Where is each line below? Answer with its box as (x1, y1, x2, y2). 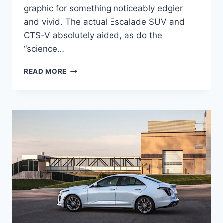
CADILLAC (66, 86, 104, 94)
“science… (24, 44, 64, 54)
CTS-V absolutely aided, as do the (24, 30, 162, 41)
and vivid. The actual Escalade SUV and (24, 17, 185, 27)
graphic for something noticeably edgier (24, 3, 183, 14)
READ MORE (24, 67, 67, 76)
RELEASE (66, 117, 99, 125)
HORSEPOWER (66, 138, 118, 146)
